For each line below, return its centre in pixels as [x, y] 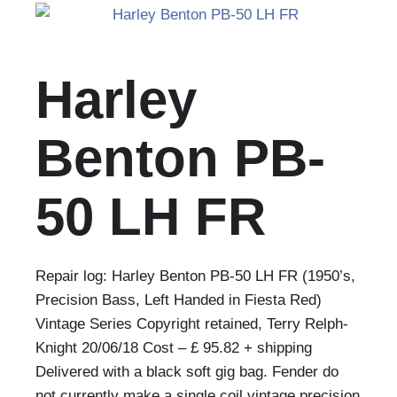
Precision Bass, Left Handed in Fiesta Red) [179, 300]
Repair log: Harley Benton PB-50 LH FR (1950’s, [195, 276]
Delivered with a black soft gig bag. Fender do [187, 372]
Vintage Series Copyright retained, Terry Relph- [192, 324]
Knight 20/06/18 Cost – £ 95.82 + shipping [174, 348]
